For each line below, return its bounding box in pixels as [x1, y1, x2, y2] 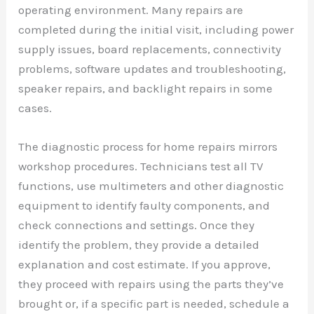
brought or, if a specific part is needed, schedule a [18, 296, 290, 310]
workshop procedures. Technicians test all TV [18, 158, 264, 173]
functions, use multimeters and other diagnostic [18, 178, 285, 193]
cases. [18, 100, 53, 115]
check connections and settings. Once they [18, 217, 255, 232]
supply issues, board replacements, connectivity [18, 41, 282, 56]
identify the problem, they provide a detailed [18, 237, 260, 252]
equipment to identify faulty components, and [18, 198, 271, 212]
